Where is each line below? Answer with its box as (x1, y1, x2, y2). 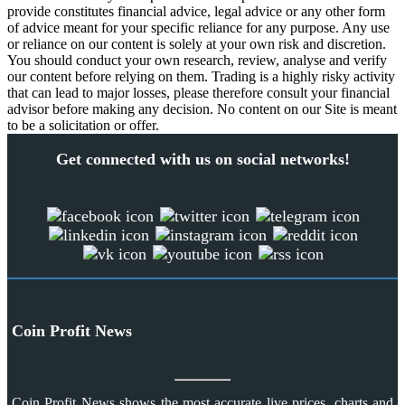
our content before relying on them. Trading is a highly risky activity (7, 69, 395, 85)
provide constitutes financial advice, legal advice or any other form (7, 4, 385, 20)
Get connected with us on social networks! (55, 150, 350, 169)
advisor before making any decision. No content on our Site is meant (7, 101, 397, 118)
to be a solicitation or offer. (7, 118, 159, 134)
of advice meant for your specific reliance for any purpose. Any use (7, 20, 390, 36)
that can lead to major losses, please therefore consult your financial (7, 85, 390, 101)
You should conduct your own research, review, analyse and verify (7, 52, 387, 69)
